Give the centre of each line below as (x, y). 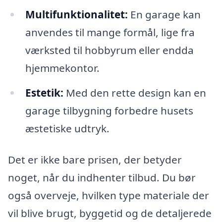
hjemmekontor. (62, 68)
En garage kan (164, 14)
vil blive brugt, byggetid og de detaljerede (110, 213)
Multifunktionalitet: (76, 14)
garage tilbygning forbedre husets (109, 110)
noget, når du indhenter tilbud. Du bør (102, 178)
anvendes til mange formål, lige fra (110, 32)
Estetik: (44, 92)
